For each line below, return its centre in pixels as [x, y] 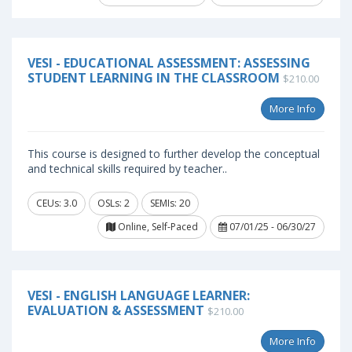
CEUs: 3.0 [57, 203]
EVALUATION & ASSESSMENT [116, 310]
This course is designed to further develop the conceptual [174, 154]
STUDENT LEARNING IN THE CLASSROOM [154, 78]
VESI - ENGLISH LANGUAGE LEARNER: [139, 295]
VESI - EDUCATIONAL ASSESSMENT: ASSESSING [169, 63]
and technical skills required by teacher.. [127, 169]
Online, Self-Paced [157, 227]
